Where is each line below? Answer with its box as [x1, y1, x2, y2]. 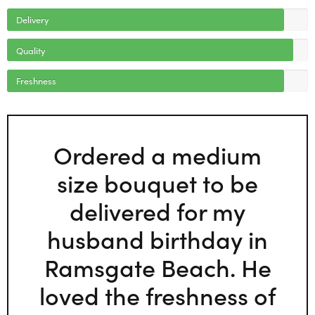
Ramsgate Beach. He [44, 249, 271, 283]
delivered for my [70, 193, 245, 227]
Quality [15, 43, 45, 56]
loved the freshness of [39, 277, 276, 311]
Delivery [15, 13, 49, 26]
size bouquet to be [57, 165, 258, 199]
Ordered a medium [53, 136, 262, 171]
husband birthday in [47, 221, 268, 255]
